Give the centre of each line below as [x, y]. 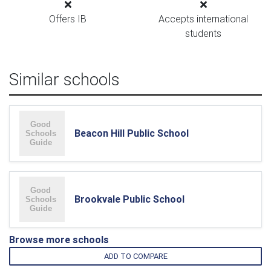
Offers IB [68, 19]
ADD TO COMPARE [135, 256]
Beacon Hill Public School [132, 133]
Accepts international [203, 19]
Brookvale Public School [129, 199]
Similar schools [64, 79]
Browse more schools [59, 240]
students [203, 33]
